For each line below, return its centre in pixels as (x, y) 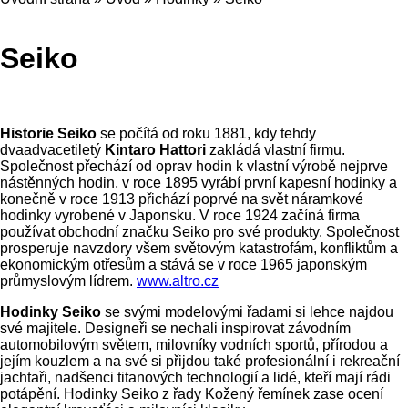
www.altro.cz (178, 281)
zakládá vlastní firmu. (275, 150)
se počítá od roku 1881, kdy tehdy (206, 134)
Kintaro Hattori (155, 150)
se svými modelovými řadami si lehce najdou (247, 312)
